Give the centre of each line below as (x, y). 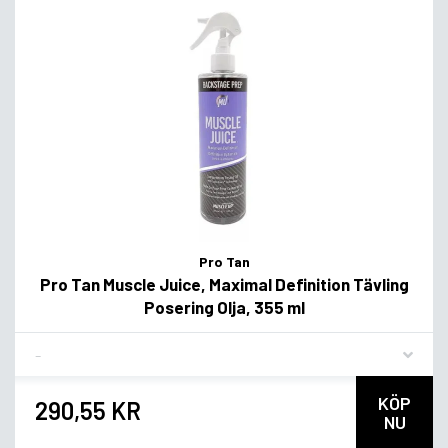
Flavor (55, 346)
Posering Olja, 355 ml (224, 307)
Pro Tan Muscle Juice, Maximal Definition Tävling (224, 284)
